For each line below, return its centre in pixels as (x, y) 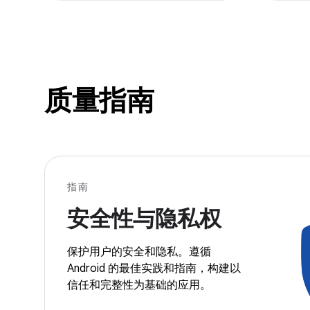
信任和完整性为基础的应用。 (139, 285)
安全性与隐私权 (144, 218)
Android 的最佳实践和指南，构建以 (154, 268)
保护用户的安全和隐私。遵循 (139, 252)
